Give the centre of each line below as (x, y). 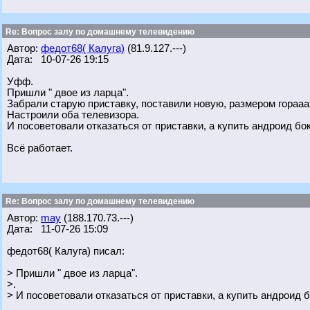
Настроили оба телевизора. (73, 115)
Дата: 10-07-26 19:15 (58, 60)
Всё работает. (40, 148)
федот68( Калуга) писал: (66, 251)
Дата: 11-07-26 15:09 (57, 229)
